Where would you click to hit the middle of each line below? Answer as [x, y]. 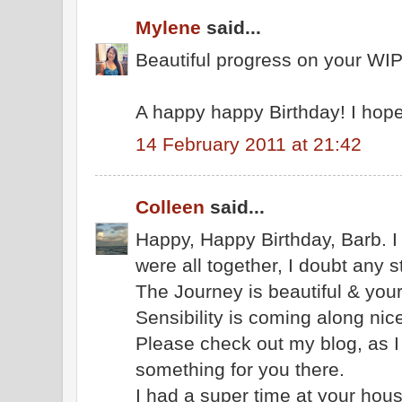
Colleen [170, 207]
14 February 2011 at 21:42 [249, 144]
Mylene [168, 27]
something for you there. [240, 369]
